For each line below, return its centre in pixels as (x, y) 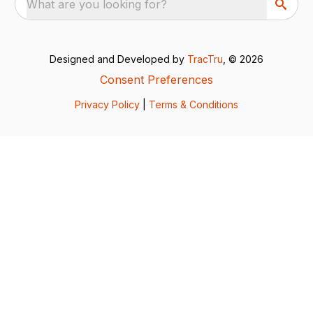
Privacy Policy (107, 104)
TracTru (205, 59)
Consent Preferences (156, 79)
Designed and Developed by (118, 59)
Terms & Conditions (194, 104)
